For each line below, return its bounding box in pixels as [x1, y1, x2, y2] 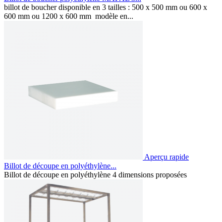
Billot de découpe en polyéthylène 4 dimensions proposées [4, 170, 189, 179]
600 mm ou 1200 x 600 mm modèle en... [4, 11, 133, 20]
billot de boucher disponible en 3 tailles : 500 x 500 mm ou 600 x [4, 2, 207, 11]
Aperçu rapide [144, 152, 189, 161]
